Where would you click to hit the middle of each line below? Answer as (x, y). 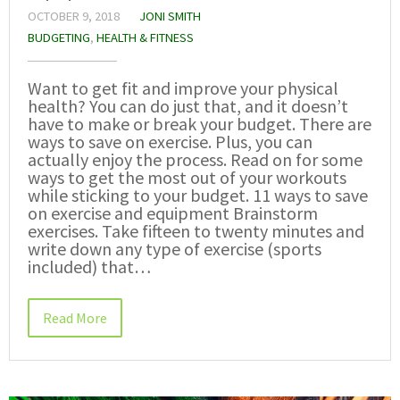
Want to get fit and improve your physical (183, 87)
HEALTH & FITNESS (145, 37)
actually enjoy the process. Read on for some (195, 159)
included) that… (89, 266)
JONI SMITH (170, 16)
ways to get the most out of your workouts (187, 177)
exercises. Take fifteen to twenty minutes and (196, 230)
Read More (75, 317)
